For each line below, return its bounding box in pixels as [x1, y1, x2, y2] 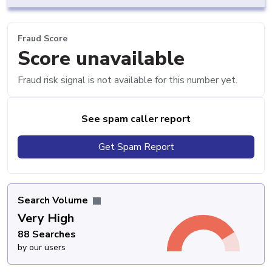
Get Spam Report [98, 140, 174, 154]
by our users [18, 241, 66, 253]
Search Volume [18, 193, 90, 207]
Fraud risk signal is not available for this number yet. [18, 73, 237, 87]
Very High [18, 209, 74, 226]
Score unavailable [18, 45, 185, 72]
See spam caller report [81, 112, 191, 126]
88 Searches [18, 227, 76, 241]
